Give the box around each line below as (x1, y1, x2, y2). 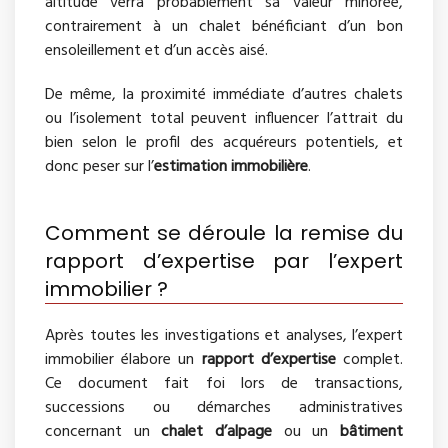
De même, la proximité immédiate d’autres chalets (45, 81, 403, 108)
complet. (335, 346, 404, 373)
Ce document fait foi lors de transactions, (45, 370, 403, 397)
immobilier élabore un (45, 346, 202, 373)
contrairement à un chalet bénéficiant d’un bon (45, 13, 403, 40)
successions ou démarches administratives (45, 394, 403, 421)
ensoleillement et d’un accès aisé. (45, 37, 268, 64)
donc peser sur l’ (45, 153, 154, 180)
